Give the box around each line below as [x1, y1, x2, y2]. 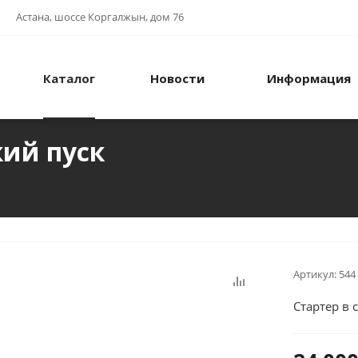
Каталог [43, 70, 95, 87]
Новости [149, 70, 205, 87]
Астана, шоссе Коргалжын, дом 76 [16, 10, 184, 24]
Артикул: [293, 267, 336, 282]
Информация [267, 70, 351, 87]
